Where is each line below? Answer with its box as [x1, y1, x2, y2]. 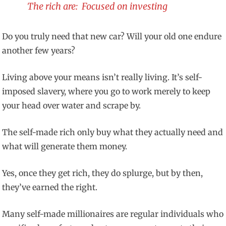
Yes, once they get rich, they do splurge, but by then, [2, 168, 203, 179]
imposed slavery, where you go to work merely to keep [2, 86, 211, 97]
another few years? [2, 45, 76, 56]
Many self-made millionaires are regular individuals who [2, 209, 224, 219]
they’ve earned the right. [2, 182, 98, 193]
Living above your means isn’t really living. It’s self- [2, 72, 203, 83]
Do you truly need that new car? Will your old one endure [2, 31, 222, 42]
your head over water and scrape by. [2, 100, 141, 111]
